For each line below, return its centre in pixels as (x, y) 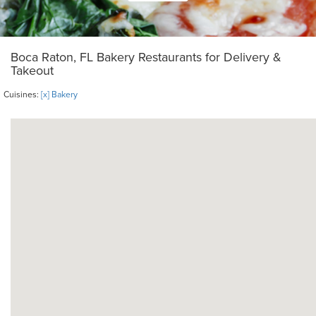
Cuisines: (22, 95)
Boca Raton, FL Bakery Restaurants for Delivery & (146, 57)
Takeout (32, 71)
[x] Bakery (59, 95)
